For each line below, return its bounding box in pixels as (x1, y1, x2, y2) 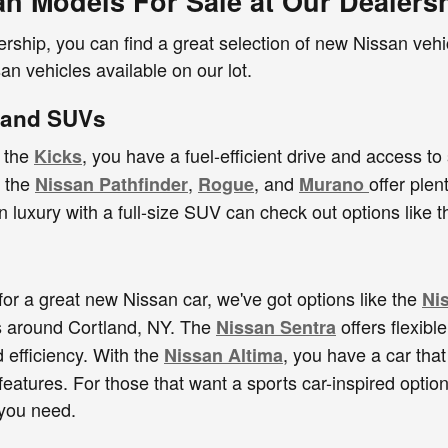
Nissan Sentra (216, 313, 336, 340)
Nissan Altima (164, 341, 283, 368)
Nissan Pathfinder (35, 171, 188, 198)
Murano (299, 171, 369, 198)
